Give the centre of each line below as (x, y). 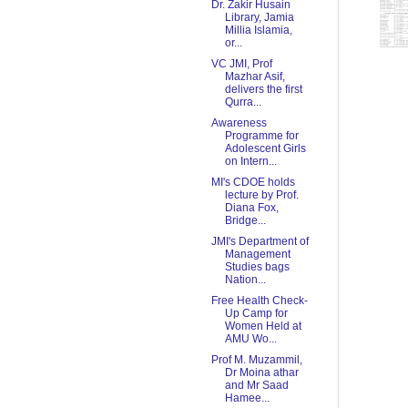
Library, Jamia (259, 18)
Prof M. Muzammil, (256, 360)
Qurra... (243, 102)
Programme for (261, 136)
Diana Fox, (251, 208)
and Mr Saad (256, 386)
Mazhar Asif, (255, 77)
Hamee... (247, 398)
